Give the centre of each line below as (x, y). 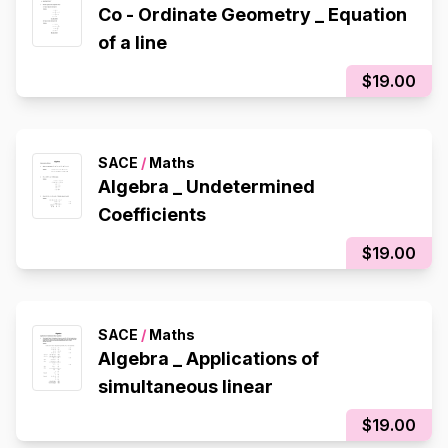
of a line (132, 43)
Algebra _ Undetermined (206, 187)
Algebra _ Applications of (208, 359)
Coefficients (152, 215)
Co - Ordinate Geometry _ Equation (213, 15)
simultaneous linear (185, 387)
